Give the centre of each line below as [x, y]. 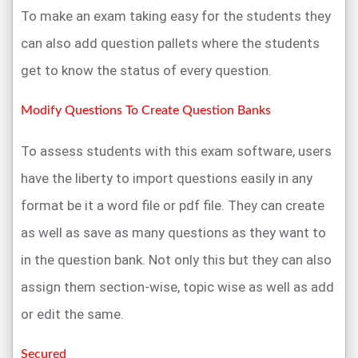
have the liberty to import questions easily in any [167, 179]
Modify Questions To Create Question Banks [146, 111]
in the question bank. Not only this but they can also [176, 260]
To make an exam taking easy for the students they [176, 16]
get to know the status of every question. [146, 71]
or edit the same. [72, 314]
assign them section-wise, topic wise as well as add [177, 287]
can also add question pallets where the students [170, 44]
